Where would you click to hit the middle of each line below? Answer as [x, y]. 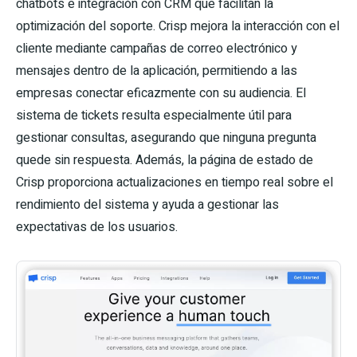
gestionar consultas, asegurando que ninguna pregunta [166, 137]
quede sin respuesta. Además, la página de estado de [165, 160]
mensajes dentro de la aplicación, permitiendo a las [157, 71]
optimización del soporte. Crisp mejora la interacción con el [178, 26]
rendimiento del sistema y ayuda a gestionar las [147, 204]
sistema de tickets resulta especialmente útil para [154, 115]
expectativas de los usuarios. [97, 227]
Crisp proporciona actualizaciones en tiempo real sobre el [175, 182]
